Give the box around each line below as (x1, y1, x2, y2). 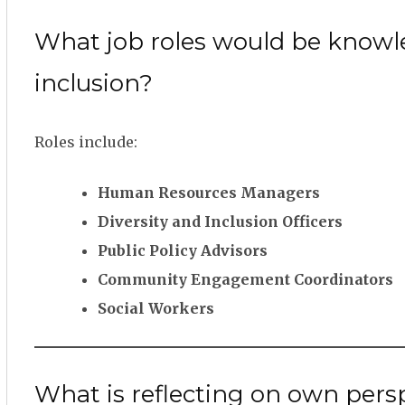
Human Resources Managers (98, 184, 320, 202)
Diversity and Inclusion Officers (98, 212, 343, 231)
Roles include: (34, 133, 137, 151)
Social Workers (98, 299, 214, 317)
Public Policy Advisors (98, 241, 268, 259)
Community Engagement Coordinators (98, 270, 393, 288)
